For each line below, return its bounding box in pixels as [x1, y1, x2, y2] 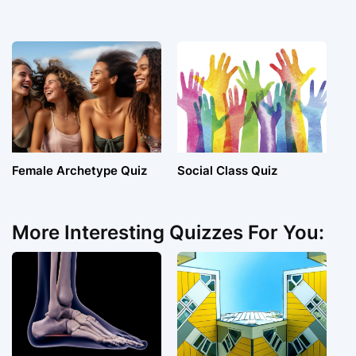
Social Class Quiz [176, 163, 277, 179]
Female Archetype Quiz [12, 163, 147, 179]
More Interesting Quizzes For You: [12, 221, 324, 245]
